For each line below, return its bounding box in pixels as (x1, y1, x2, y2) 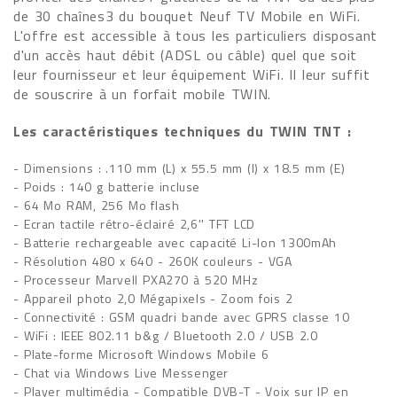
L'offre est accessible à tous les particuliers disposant (13, 25, 378, 46)
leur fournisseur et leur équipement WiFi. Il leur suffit (13, 64, 370, 85)
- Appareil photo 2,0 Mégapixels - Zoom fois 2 (13, 289, 293, 307)
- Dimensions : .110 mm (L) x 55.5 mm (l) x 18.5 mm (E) (13, 159, 346, 177)
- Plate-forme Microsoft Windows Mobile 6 (13, 345, 269, 363)
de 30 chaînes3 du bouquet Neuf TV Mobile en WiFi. (13, 5, 361, 27)
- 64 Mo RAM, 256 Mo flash (13, 196, 180, 214)
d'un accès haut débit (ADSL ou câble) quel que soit (13, 44, 358, 66)
